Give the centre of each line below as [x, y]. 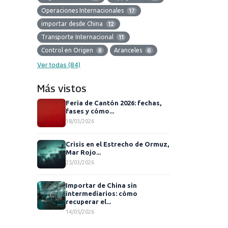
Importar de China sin [101, 186]
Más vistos [62, 89]
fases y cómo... [90, 111]
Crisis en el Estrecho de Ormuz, [117, 144]
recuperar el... [88, 202]
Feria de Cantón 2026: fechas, [113, 103]
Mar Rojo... [83, 152]
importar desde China [73, 24]
